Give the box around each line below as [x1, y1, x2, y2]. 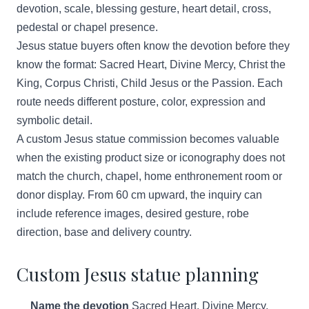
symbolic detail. [17, 114, 92, 126]
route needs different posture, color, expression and [17, 96, 266, 108]
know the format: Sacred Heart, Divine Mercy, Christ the [17, 59, 286, 70]
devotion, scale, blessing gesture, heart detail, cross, [17, 3, 271, 14]
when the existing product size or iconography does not [17, 152, 285, 163]
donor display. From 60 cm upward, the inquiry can [17, 189, 262, 201]
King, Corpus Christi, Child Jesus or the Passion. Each [17, 77, 283, 89]
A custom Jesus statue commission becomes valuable [17, 133, 279, 145]
